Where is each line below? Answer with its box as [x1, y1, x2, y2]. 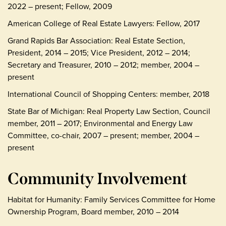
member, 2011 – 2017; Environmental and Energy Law [8, 117, 193, 129]
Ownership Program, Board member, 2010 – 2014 [8, 205, 179, 217]
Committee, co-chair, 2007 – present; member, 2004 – [8, 129, 199, 141]
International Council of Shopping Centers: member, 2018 [8, 88, 209, 100]
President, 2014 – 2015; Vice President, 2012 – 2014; [8, 46, 190, 59]
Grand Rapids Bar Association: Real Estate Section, [8, 34, 185, 46]
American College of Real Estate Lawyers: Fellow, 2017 [8, 17, 200, 29]
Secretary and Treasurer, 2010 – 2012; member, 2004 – [8, 59, 199, 71]
